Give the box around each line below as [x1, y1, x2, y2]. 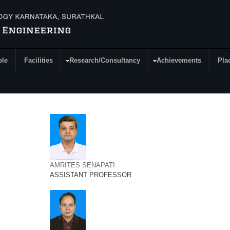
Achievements [157, 56, 201, 64]
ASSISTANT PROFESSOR [49, 171, 131, 179]
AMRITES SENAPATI [49, 161, 115, 169]
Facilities [24, 56, 53, 64]
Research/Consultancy [69, 56, 140, 64]
